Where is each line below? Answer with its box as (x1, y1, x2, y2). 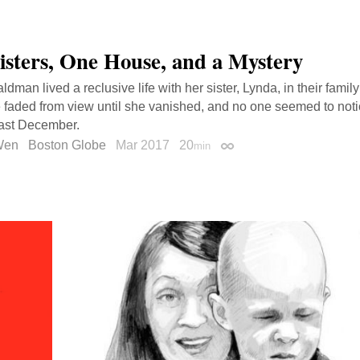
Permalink (219, 141, 277, 156)
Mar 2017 (116, 138, 173, 153)
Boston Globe (28, 138, 106, 153)
